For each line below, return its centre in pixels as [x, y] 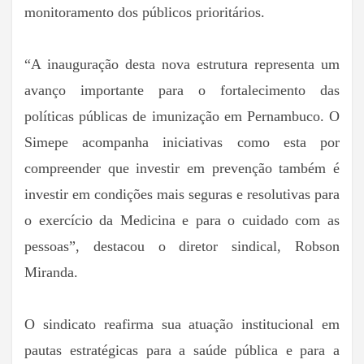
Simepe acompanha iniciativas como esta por [182, 143]
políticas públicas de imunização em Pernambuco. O [182, 117]
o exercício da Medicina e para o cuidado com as [182, 221]
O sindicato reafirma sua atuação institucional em [182, 325]
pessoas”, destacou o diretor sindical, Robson [182, 247]
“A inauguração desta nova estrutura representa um [182, 65]
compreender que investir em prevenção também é [182, 169]
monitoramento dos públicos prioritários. [145, 13]
